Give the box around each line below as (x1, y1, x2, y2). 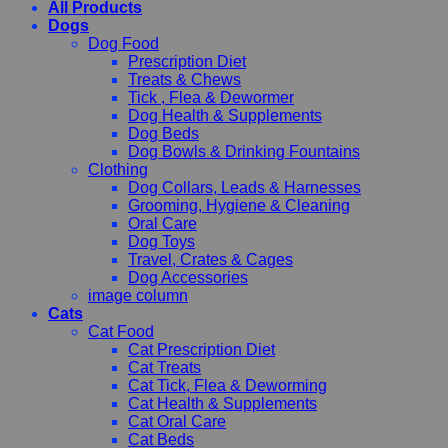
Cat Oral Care (128, 412, 226, 430)
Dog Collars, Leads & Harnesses (128, 178, 361, 196)
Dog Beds (128, 124, 199, 142)
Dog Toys (128, 232, 195, 250)
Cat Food (88, 322, 154, 340)
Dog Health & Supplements (128, 106, 322, 124)
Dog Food (88, 34, 159, 52)
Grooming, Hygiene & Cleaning (128, 196, 350, 214)
